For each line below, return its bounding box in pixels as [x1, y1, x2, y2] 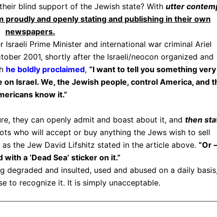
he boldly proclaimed [5, 64, 85, 74]
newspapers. [5, 27, 55, 36]
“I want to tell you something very [89, 64, 216, 74]
